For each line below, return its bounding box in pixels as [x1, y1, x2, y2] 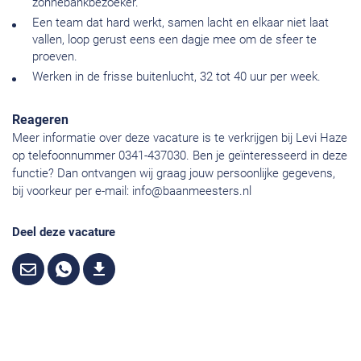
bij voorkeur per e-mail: [12, 184, 132, 199]
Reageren [12, 112, 68, 128]
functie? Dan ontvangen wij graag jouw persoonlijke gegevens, [12, 166, 335, 181]
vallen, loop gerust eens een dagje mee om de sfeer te [32, 32, 317, 48]
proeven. [32, 49, 77, 64]
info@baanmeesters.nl [132, 184, 251, 199]
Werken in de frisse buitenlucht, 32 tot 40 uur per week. [32, 69, 321, 85]
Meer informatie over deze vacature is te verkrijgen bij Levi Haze [12, 131, 347, 146]
